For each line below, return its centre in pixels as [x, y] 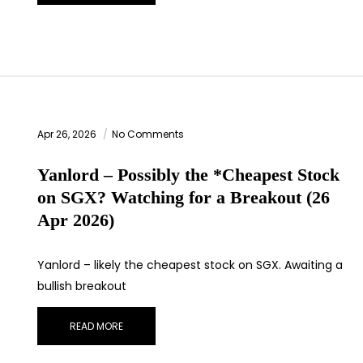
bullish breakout [82, 286]
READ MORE [96, 327]
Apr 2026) [76, 220]
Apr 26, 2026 [68, 135]
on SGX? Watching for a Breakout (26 [184, 198]
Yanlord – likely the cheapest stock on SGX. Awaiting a [190, 265]
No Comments [148, 135]
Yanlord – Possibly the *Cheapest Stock [188, 175]
